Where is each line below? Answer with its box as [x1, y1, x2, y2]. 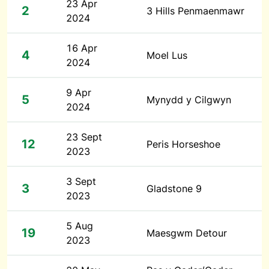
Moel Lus [147, 49, 187, 61]
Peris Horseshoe [147, 138, 220, 150]
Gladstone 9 [147, 183, 202, 195]
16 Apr [66, 42, 97, 54]
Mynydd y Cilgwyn [147, 94, 231, 106]
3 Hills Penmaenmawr [147, 5, 244, 17]
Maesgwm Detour [147, 227, 227, 239]
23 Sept [66, 131, 102, 143]
